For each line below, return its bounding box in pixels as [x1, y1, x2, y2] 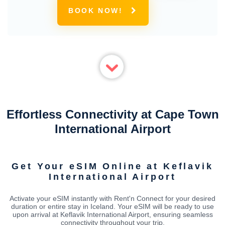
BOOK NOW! [68, 7, 123, 15]
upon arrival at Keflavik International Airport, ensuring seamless [12, 210, 213, 218]
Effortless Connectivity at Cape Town [6, 107, 219, 121]
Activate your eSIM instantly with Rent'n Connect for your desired [10, 194, 215, 202]
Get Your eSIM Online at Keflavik [12, 161, 213, 171]
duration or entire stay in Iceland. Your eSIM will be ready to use [11, 202, 214, 210]
